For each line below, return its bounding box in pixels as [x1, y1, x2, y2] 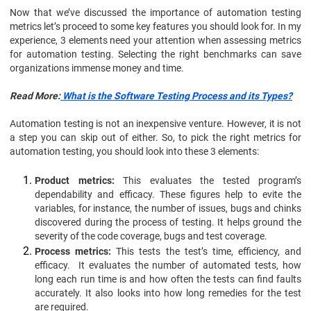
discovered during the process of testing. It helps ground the [35, 217, 301, 228]
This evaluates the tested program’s [114, 175, 301, 186]
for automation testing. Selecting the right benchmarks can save [10, 49, 301, 60]
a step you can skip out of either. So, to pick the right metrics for [10, 132, 301, 143]
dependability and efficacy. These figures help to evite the [35, 189, 301, 200]
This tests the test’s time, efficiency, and [111, 246, 301, 257]
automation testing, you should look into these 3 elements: [10, 146, 259, 157]
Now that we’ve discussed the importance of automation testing [10, 7, 301, 18]
